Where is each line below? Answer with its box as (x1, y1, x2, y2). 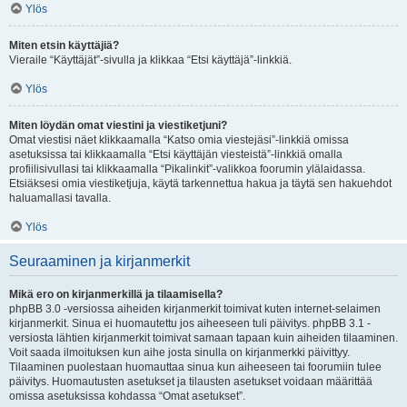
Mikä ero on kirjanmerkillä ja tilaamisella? (9, 288, 223, 301)
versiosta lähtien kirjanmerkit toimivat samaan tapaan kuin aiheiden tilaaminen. (9, 332, 398, 344)
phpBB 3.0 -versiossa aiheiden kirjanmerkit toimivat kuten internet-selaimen (9, 303, 381, 315)
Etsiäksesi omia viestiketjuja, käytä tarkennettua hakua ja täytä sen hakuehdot (9, 177, 392, 190)
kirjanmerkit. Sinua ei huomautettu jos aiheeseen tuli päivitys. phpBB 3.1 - (9, 317, 371, 330)
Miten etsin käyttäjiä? (9, 39, 119, 52)
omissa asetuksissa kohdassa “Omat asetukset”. (9, 390, 245, 402)
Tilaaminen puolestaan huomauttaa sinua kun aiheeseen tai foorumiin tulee (9, 361, 382, 373)
